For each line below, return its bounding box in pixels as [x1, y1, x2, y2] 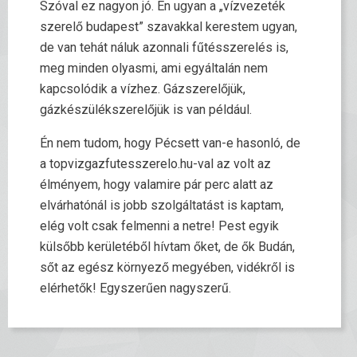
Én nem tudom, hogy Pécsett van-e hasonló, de [40, 135, 300, 151]
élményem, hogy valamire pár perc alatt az [40, 177, 273, 192]
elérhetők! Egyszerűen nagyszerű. [40, 280, 231, 296]
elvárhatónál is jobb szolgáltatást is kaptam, [40, 198, 284, 213]
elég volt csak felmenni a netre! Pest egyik [40, 218, 279, 233]
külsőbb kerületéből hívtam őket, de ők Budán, [40, 239, 295, 254]
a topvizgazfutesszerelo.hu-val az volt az [40, 156, 271, 171]
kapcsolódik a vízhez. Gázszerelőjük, [40, 81, 245, 96]
